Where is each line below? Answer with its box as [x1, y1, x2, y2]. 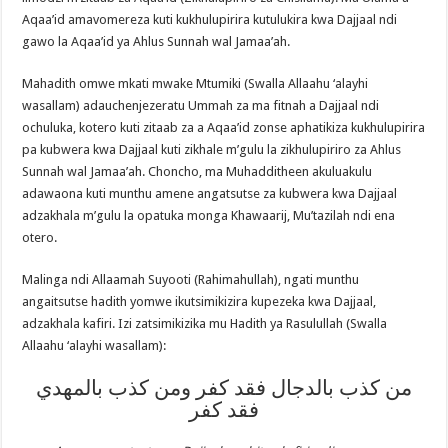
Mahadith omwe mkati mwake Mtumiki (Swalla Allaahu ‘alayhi [22, 75, 369, 91]
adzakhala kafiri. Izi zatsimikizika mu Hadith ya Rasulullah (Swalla [22, 315, 388, 331]
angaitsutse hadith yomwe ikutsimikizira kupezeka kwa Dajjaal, [22, 293, 377, 309]
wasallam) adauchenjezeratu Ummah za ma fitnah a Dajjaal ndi [22, 97, 380, 113]
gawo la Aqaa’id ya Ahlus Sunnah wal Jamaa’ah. [22, 33, 291, 49]
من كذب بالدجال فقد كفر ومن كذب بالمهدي [35, 375, 412, 400]
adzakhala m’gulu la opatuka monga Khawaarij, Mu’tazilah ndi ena [22, 207, 396, 223]
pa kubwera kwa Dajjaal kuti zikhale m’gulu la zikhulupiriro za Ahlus [22, 141, 402, 157]
